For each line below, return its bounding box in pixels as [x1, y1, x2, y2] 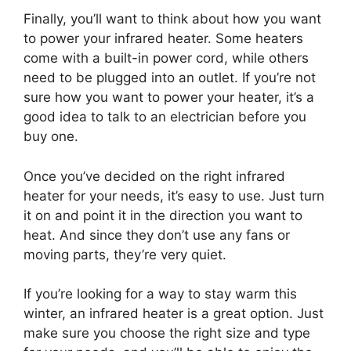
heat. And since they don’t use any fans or [24, 226, 290, 243]
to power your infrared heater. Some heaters [24, 31, 303, 47]
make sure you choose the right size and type [24, 325, 310, 342]
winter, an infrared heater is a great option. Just [24, 306, 324, 322]
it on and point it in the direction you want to [24, 207, 302, 223]
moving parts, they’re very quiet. [24, 246, 226, 262]
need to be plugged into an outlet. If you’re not [24, 70, 316, 86]
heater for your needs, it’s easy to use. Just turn [24, 187, 324, 204]
